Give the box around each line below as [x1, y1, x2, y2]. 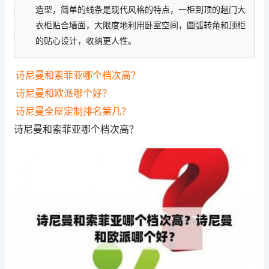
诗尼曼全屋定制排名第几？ [15, 106, 131, 116]
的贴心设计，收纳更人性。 [35, 35, 136, 46]
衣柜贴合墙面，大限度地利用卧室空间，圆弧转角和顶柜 [35, 20, 246, 30]
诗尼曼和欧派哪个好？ [15, 88, 112, 98]
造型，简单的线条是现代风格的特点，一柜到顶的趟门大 [35, 4, 246, 14]
